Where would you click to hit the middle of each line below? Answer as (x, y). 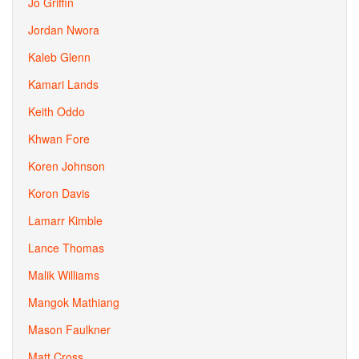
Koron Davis (59, 193)
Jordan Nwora (64, 30)
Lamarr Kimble (65, 220)
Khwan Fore (59, 139)
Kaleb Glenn (59, 57)
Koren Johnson (67, 166)
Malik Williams (64, 275)
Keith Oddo (56, 111)
